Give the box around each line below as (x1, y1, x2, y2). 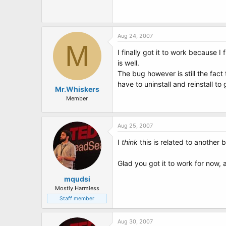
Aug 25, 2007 (118, 122, 153, 129)
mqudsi (64, 175, 90, 183)
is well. (118, 59, 139, 67)
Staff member (60, 195, 94, 202)
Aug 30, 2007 (118, 218, 153, 225)
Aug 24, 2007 (118, 32, 153, 39)
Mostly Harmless (54, 185, 99, 192)
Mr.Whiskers (54, 85, 99, 93)
